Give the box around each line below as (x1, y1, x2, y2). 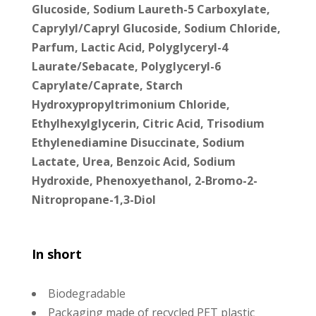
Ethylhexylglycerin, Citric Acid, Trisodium (31, 115, 265, 131)
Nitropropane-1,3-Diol (31, 191, 156, 207)
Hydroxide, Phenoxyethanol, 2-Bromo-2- (31, 172, 257, 188)
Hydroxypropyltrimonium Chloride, (31, 96, 230, 112)
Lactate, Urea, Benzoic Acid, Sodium (31, 153, 236, 169)
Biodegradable (47, 285, 126, 301)
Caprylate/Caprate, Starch (31, 77, 183, 93)
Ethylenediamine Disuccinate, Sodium (31, 134, 245, 150)
